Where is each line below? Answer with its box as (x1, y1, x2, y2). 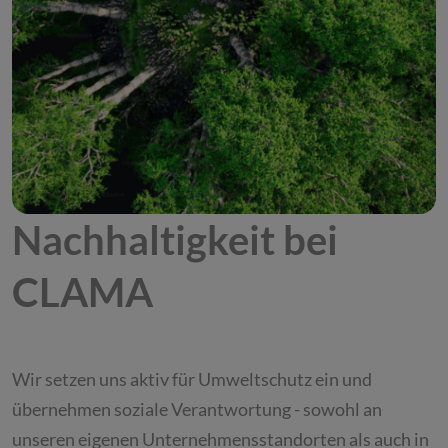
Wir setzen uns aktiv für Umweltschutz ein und (12, 367, 372, 390)
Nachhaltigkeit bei (12, 215, 338, 264)
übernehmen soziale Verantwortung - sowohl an (12, 397, 382, 420)
